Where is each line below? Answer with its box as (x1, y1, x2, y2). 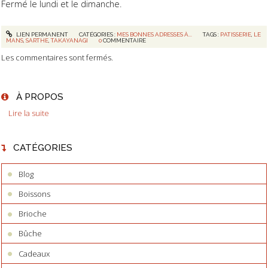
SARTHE (26, 36, 49, 44)
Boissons (19, 188, 51, 199)
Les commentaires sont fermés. (1, 52, 113, 63)
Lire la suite (8, 107, 49, 118)
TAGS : (203, 31, 221, 38)
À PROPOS (16, 91, 63, 103)
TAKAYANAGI (51, 36, 89, 44)
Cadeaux (19, 248, 50, 259)
